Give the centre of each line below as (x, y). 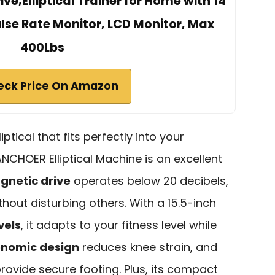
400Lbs (42, 47)
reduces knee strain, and (148, 247)
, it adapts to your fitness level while (119, 225)
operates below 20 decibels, (149, 180)
